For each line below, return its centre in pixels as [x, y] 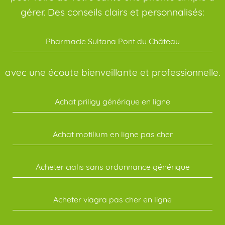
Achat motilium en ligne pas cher [113, 134]
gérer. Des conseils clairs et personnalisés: [113, 12]
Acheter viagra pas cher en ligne [113, 199]
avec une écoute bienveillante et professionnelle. [113, 72]
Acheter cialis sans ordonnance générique [113, 167]
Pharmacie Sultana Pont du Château [113, 41]
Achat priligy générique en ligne [113, 101]
